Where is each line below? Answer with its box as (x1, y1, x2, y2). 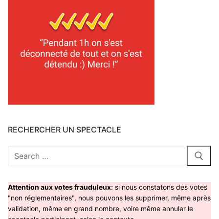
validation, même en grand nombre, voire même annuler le (8, 204, 193, 213)
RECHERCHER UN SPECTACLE (8, 125, 121, 135)
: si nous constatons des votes (111, 182, 207, 191)
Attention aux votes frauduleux (8, 182, 111, 191)
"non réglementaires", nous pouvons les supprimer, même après (8, 193, 211, 202)
